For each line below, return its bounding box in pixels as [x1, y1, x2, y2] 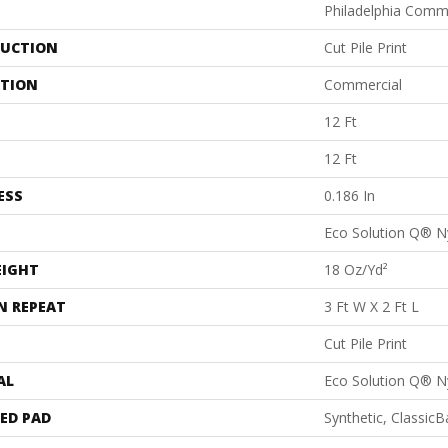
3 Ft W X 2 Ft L [324, 297, 419, 317]
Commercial [324, 75, 402, 95]
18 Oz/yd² [324, 260, 388, 280]
